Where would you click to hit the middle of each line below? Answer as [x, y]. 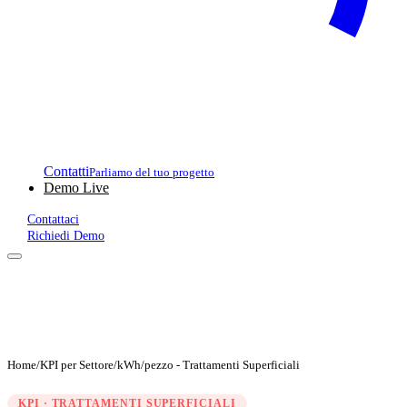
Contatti [66, 171]
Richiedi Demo [66, 236]
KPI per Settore [77, 365]
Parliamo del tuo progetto [152, 172]
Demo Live [76, 188]
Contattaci [53, 219]
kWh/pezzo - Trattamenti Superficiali [208, 365]
